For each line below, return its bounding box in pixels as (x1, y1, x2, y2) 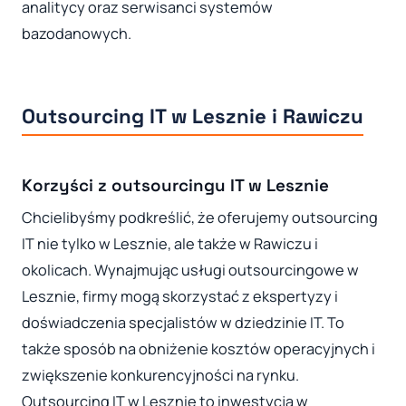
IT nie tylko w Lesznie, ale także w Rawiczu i (22, 233, 318, 254)
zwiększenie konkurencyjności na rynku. (22, 364, 299, 385)
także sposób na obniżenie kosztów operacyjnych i (22, 338, 375, 359)
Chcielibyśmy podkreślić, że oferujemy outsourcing (22, 207, 378, 227)
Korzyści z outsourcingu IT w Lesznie (22, 175, 329, 197)
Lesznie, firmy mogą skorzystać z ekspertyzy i (22, 285, 338, 306)
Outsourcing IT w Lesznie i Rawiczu (22, 103, 363, 130)
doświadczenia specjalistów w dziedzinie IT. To (22, 312, 344, 333)
